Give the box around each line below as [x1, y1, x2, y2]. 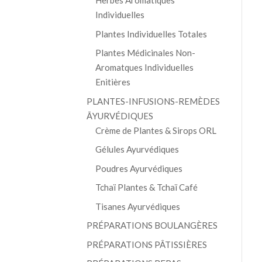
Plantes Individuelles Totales [95, 28, 207, 39]
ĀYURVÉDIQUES [86, 110, 153, 121]
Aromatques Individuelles [95, 62, 194, 73]
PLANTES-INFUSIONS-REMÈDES [86, 95, 220, 106]
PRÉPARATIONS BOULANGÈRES [86, 220, 218, 231]
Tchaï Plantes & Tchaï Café [95, 182, 198, 193]
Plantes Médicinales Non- [95, 47, 195, 58]
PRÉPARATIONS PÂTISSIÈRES [86, 239, 207, 250]
